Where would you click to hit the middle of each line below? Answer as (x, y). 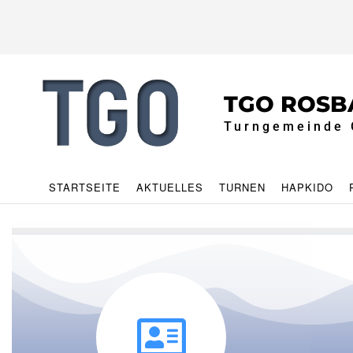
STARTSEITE (85, 187)
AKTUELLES (170, 187)
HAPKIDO (307, 187)
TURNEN (242, 187)
